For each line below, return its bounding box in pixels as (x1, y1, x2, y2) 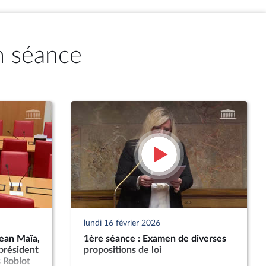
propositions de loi (83, 245, 161, 255)
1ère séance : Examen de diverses (83, 234, 226, 243)
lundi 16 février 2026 (83, 218, 160, 227)
